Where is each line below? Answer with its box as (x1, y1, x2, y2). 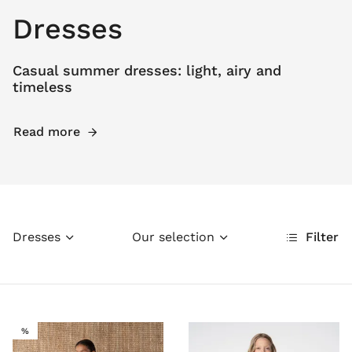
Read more (13, 124, 80, 140)
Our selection (131, 229, 214, 245)
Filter (306, 229, 339, 245)
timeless (13, 79, 72, 96)
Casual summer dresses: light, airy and (13, 62, 281, 79)
